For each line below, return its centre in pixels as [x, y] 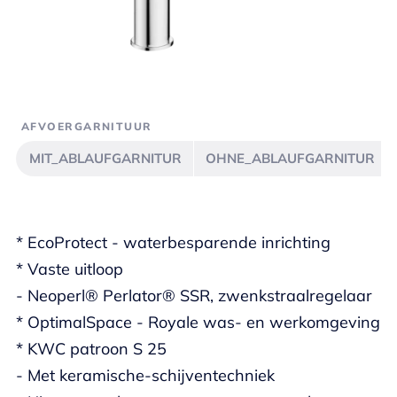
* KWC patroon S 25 [91, 349]
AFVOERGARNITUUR [87, 126]
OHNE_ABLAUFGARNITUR [290, 158]
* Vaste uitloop [70, 269]
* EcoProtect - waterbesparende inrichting [173, 242]
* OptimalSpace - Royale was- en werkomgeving [198, 322]
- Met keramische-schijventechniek [145, 375]
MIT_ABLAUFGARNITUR [105, 158]
